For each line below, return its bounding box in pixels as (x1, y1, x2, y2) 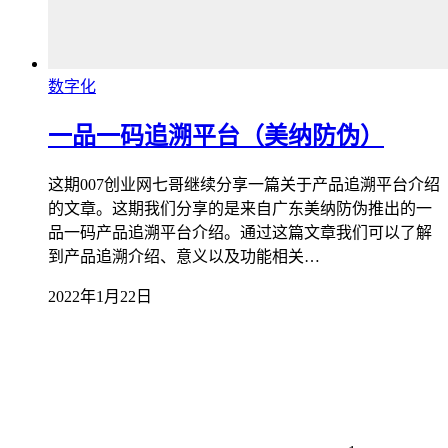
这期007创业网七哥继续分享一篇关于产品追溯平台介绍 (48, 176, 440, 194)
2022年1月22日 (48, 288, 152, 306)
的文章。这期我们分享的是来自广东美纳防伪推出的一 (48, 200, 432, 218)
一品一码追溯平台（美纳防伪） (48, 123, 384, 150)
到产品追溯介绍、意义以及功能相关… (48, 248, 320, 266)
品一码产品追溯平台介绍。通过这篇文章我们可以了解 (48, 224, 432, 242)
